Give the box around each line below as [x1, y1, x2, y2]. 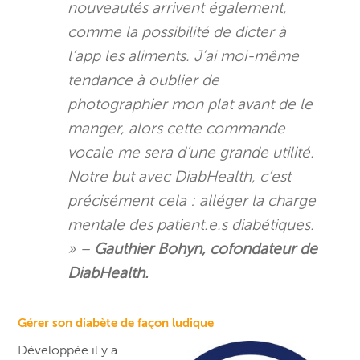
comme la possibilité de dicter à [67, 22, 287, 40]
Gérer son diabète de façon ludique [18, 315, 218, 329]
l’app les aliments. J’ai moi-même [67, 47, 300, 64]
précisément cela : [67, 191, 200, 209]
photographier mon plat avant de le [67, 95, 313, 112]
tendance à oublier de [67, 71, 220, 88]
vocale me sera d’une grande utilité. [67, 143, 315, 161]
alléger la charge [199, 191, 317, 209]
